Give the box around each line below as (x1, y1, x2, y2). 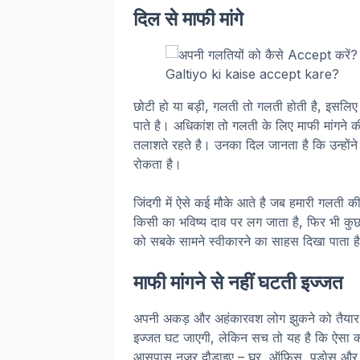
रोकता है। (133, 156, 182, 172)
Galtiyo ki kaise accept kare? (166, 66, 339, 82)
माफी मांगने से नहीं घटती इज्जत (133, 271, 343, 294)
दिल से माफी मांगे (133, 7, 243, 31)
